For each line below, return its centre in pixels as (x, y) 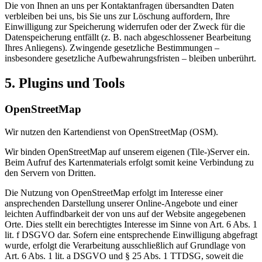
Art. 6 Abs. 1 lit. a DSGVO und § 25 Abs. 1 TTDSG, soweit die (124, 256)
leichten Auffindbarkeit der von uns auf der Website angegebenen (125, 213)
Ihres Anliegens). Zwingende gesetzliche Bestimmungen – (112, 48)
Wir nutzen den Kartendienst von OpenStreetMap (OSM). (111, 132)
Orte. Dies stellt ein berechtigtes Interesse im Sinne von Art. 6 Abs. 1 (131, 224)
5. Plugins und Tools (65, 83)
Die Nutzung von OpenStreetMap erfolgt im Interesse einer (114, 192)
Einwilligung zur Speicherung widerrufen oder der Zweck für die (125, 27)
